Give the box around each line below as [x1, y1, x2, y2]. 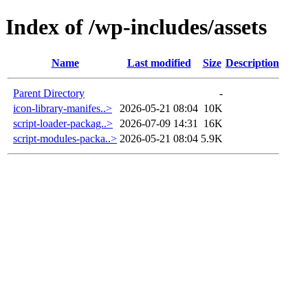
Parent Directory [13, 87, 85, 99]
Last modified [126, 56, 191, 69]
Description [225, 56, 279, 69]
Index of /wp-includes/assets [5, 14, 267, 40]
